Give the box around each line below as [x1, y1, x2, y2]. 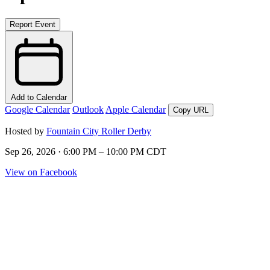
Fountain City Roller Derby [46, 125, 151, 136]
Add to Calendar [11, 92, 67, 102]
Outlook [72, 104, 104, 115]
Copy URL [173, 105, 209, 115]
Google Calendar [5, 104, 70, 115]
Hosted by [5, 125, 46, 136]
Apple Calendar [105, 104, 166, 115]
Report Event [10, 19, 55, 29]
